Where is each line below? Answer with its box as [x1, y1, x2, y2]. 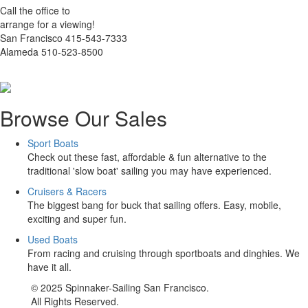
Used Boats [27, 232, 78, 246]
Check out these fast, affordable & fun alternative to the [27, 149, 267, 164]
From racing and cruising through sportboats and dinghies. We [27, 245, 300, 260]
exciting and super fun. [27, 211, 126, 225]
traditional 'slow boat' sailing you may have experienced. [27, 163, 272, 177]
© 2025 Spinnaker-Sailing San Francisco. [31, 280, 209, 294]
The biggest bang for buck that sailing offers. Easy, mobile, [27, 197, 281, 212]
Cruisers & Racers [27, 184, 107, 198]
